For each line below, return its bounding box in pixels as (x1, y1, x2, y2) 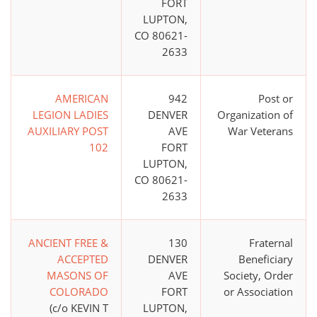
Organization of (217, 108, 293, 122)
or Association (224, 284, 293, 299)
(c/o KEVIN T (50, 301, 108, 316)
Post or (258, 91, 293, 106)
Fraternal (249, 236, 293, 250)
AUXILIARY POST (28, 124, 108, 139)
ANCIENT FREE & (28, 236, 108, 250)
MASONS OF (47, 268, 108, 283)
